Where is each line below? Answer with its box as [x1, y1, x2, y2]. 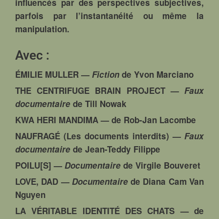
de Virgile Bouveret [121, 159, 201, 171]
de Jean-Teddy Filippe [70, 143, 161, 155]
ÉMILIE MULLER [15, 68, 79, 80]
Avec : [15, 47, 50, 63]
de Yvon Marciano [119, 68, 194, 80]
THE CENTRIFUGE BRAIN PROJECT [15, 84, 165, 96]
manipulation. [15, 22, 70, 35]
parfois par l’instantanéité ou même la [15, 9, 204, 22]
